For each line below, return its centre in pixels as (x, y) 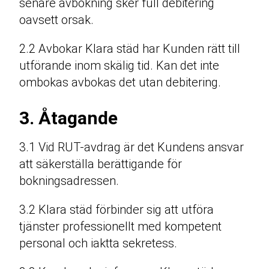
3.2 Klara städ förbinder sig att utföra (116, 210)
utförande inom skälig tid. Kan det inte (119, 66)
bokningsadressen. (69, 181)
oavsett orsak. (56, 20)
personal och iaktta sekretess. (98, 243)
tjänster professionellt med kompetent (120, 227)
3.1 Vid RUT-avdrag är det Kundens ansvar (131, 147)
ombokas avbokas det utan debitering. (120, 83)
